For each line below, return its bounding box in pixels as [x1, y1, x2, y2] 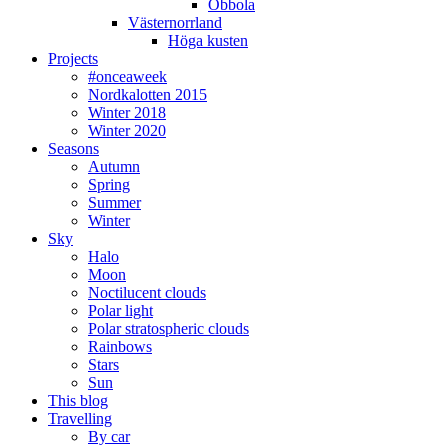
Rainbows [88, 337, 152, 355]
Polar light [88, 301, 153, 319]
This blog [48, 391, 108, 409]
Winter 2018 [88, 103, 166, 121]
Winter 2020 [88, 121, 166, 139]
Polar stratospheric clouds [88, 319, 249, 337]
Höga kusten [168, 31, 248, 49]
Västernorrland [128, 13, 222, 31]
